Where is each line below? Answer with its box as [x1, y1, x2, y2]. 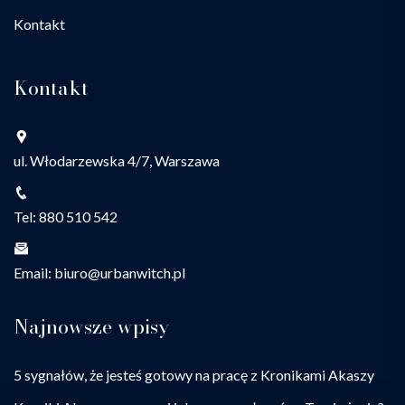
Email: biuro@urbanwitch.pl [14, 264, 185, 282]
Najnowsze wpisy [14, 311, 169, 343]
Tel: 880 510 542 [14, 208, 118, 226]
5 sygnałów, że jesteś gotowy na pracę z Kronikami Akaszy [14, 366, 374, 384]
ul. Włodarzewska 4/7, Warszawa [14, 152, 220, 170]
